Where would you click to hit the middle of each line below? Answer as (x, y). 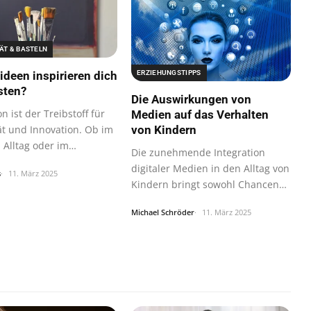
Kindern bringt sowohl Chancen (205, 184)
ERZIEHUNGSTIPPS (169, 72)
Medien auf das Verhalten (200, 114)
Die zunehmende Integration (198, 152)
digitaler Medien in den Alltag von (210, 168)
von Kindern (164, 129)
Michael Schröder (163, 212)
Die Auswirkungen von (191, 99)
